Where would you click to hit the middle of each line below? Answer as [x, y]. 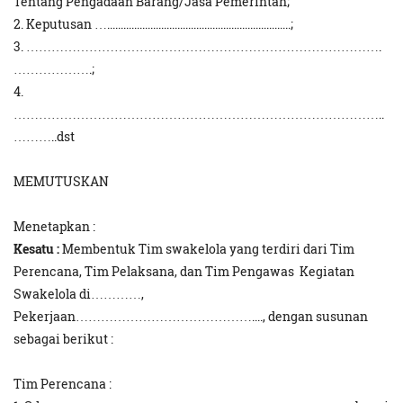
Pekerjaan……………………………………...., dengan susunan [191, 317]
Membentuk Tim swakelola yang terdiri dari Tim [208, 249]
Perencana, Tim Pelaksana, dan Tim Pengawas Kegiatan [185, 272]
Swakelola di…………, [79, 294]
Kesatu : [36, 249]
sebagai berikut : [63, 339]
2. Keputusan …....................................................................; [153, 24]
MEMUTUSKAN [61, 182]
